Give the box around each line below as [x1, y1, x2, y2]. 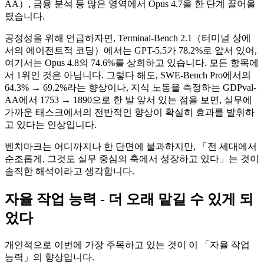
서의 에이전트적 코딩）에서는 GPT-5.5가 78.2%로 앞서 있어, [5, 45, 257, 56]
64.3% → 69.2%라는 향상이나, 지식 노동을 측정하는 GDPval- [5, 82, 256, 93]
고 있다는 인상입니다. [5, 120, 97, 130]
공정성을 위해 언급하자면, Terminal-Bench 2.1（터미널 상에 [5, 33, 251, 44]
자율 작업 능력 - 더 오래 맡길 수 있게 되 [5, 192, 253, 207]
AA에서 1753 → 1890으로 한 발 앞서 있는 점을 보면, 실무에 [5, 95, 252, 105]
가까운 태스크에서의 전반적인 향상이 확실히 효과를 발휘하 [5, 107, 255, 118]
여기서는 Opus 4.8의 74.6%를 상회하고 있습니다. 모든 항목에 [5, 58, 259, 68]
